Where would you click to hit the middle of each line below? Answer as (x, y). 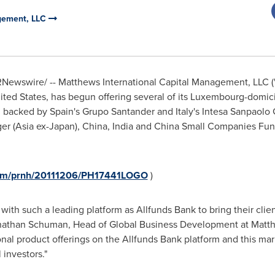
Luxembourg (217, 97)
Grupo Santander (118, 112)
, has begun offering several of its (118, 97)
